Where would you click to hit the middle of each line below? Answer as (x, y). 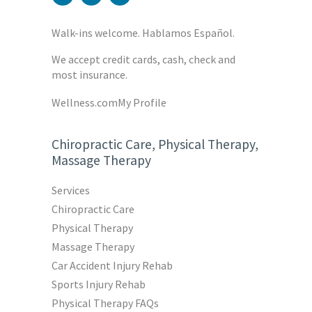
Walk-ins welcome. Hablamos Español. (143, 33)
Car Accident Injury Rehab (112, 266)
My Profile (142, 102)
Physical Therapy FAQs (106, 303)
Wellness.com (85, 102)
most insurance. (89, 75)
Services (71, 190)
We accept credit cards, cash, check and (143, 60)
